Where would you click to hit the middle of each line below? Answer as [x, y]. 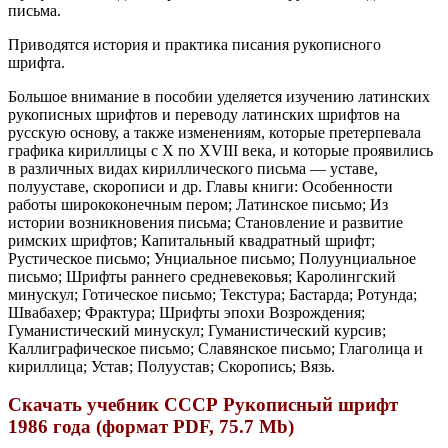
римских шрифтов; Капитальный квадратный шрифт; [191, 240]
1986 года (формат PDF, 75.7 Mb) [151, 427]
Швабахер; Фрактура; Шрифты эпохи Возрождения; [186, 312]
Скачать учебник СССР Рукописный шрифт [203, 405]
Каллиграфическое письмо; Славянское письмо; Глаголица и [215, 348]
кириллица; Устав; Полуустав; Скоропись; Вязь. [171, 366]
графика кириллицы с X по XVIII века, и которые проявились [220, 150]
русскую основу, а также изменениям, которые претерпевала [214, 132]
